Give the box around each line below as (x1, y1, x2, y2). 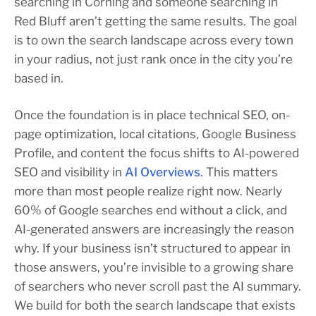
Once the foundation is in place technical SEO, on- (14, 107, 290, 122)
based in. (14, 71, 63, 85)
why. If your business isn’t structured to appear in (14, 241, 291, 255)
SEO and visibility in (14, 164, 125, 179)
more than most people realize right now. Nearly (14, 183, 282, 198)
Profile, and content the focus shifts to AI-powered (14, 145, 299, 160)
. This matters (200, 164, 278, 179)
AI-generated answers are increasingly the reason (14, 221, 294, 236)
